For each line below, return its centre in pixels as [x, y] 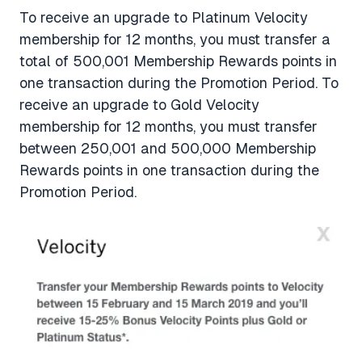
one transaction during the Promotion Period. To [179, 83]
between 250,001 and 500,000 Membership [168, 149]
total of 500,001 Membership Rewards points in [178, 61]
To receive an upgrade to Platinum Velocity [164, 18]
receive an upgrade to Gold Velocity [139, 105]
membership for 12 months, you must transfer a [175, 40]
